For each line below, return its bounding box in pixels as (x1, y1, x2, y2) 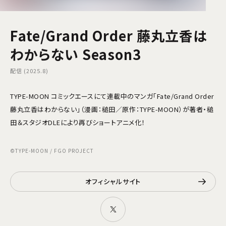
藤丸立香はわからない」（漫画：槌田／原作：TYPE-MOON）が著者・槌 (10, 104, 213, 114)
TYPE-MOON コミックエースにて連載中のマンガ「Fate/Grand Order (10, 91, 214, 101)
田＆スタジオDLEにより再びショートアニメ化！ (10, 118, 145, 127)
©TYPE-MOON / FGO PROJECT (10, 147, 94, 154)
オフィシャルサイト (85, 177, 141, 186)
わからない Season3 (10, 44, 141, 64)
